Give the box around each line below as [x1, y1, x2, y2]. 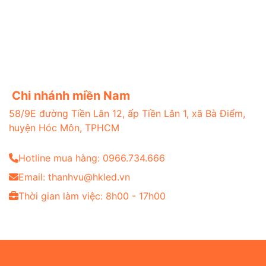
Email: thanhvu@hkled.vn [18, 170, 130, 183]
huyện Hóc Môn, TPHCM [9, 122, 119, 134]
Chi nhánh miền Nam [12, 88, 130, 103]
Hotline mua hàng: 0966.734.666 [18, 151, 165, 164]
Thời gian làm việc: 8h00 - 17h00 [18, 189, 166, 202]
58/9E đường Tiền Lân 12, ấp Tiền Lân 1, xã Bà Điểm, [9, 107, 245, 120]
